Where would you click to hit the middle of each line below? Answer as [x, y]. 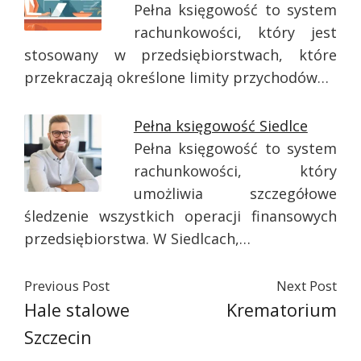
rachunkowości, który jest [235, 32]
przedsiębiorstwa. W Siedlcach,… [137, 239]
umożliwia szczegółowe [235, 193]
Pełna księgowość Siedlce [220, 126]
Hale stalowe [77, 310]
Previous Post [67, 286]
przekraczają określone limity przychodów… [176, 77]
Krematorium [282, 310]
